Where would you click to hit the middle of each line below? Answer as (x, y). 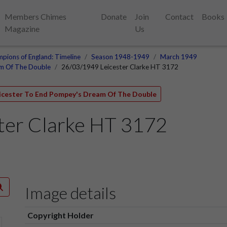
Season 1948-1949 (120, 57)
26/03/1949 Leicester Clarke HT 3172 (120, 67)
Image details (70, 193)
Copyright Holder (60, 215)
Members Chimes (36, 16)
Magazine (22, 29)
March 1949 (179, 57)
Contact (180, 16)
